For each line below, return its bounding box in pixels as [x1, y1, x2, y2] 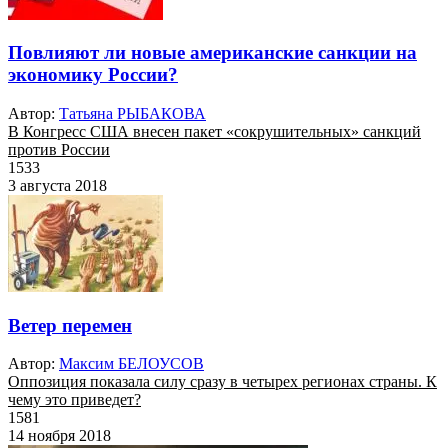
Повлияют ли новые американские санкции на [8, 42, 417, 64]
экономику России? [8, 64, 178, 86]
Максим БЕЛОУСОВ [59, 355, 204, 373]
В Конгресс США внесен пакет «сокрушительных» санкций [8, 123, 421, 141]
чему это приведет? [8, 391, 141, 409]
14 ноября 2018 [8, 427, 111, 445]
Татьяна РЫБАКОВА [59, 105, 206, 123]
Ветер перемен [8, 314, 132, 336]
